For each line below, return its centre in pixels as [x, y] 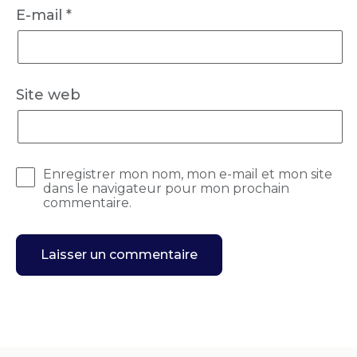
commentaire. [87, 202]
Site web [48, 94]
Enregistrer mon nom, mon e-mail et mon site [187, 174]
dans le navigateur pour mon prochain [166, 188]
